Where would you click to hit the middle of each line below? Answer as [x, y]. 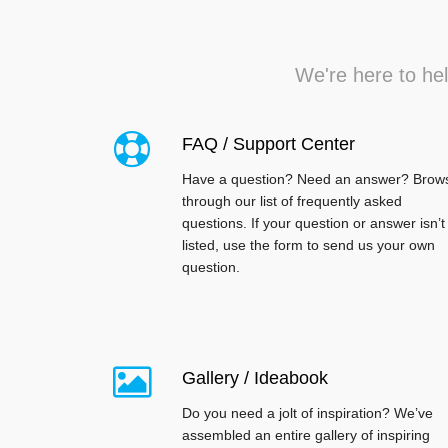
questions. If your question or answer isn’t [313, 223]
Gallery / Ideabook [255, 378]
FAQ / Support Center [268, 144]
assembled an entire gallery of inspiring [306, 435]
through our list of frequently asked [292, 201]
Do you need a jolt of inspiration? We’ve [307, 413]
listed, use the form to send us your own [308, 245]
